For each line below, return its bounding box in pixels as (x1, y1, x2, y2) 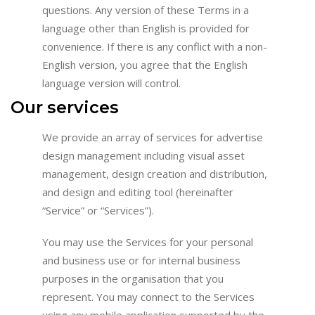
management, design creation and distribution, (42, 166, 267, 181)
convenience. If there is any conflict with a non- (42, 39, 267, 54)
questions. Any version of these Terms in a (42, 3, 249, 18)
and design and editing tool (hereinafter (42, 184, 233, 199)
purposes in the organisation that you (42, 271, 224, 285)
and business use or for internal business (42, 252, 240, 267)
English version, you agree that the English (42, 58, 247, 72)
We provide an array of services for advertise (42, 129, 263, 144)
